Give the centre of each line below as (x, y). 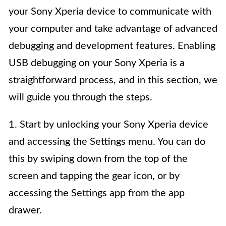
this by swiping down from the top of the (98, 159)
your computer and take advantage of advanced (113, 29)
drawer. (25, 211)
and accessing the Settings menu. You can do (107, 142)
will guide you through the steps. (80, 98)
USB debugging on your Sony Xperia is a (97, 63)
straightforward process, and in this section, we (113, 80)
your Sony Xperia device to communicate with (110, 12)
